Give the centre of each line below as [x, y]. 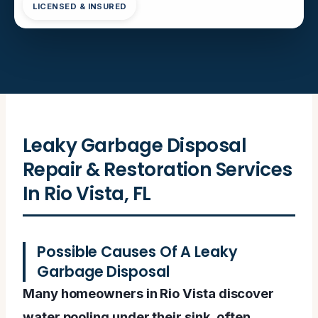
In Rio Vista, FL [87, 193]
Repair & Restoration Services [158, 169]
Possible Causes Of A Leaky [137, 251]
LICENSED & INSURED [79, 7]
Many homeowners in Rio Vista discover [149, 293]
